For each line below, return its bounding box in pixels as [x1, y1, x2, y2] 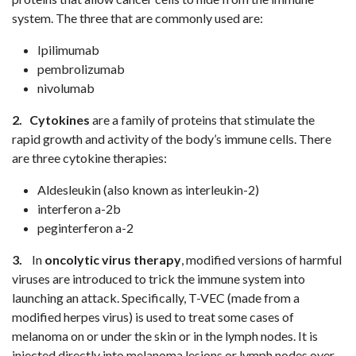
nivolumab [37, 80, 95, 95]
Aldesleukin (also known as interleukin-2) [37, 182, 259, 197]
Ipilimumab [37, 42, 99, 57]
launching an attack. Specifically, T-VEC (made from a [12, 290, 300, 305]
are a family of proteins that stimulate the [90, 112, 315, 127]
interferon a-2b [37, 201, 121, 216]
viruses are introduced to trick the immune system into [12, 271, 305, 286]
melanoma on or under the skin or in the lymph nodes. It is [12, 328, 318, 343]
